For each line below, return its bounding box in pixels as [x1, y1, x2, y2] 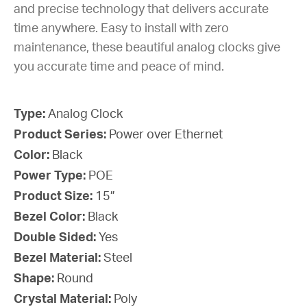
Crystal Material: [14, 293, 114, 306]
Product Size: [14, 190, 95, 203]
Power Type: [14, 169, 88, 182]
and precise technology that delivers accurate [14, 3, 269, 16]
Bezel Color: [14, 210, 88, 223]
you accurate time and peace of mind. [14, 60, 224, 73]
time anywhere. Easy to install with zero [14, 22, 229, 35]
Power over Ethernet [109, 128, 223, 141]
